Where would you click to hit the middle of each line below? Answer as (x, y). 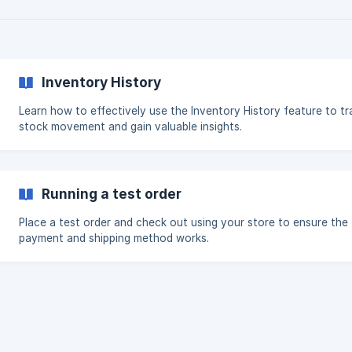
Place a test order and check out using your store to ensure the (183, 222)
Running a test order (112, 194)
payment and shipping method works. (114, 238)
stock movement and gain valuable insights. (130, 126)
